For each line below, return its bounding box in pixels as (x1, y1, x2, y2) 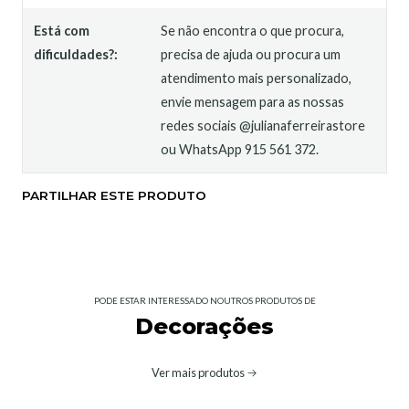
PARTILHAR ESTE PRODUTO (22, 188, 206, 203)
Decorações (135, 313, 274, 340)
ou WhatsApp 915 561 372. (161, 142, 320, 157)
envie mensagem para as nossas (161, 94, 345, 110)
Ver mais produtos (152, 365, 245, 380)
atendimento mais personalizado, (161, 70, 352, 86)
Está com (34, 23, 89, 38)
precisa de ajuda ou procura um (161, 47, 341, 62)
